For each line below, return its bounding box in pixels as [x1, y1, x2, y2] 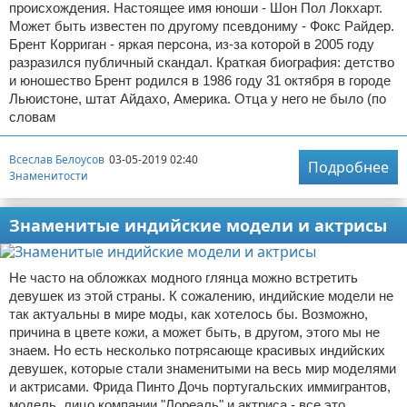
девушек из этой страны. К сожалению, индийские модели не [9, 288, 393, 304]
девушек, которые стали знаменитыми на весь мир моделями [9, 361, 396, 377]
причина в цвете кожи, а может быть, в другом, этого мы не [9, 324, 380, 341]
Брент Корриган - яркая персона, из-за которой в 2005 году [9, 36, 374, 53]
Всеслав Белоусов [9, 151, 104, 167]
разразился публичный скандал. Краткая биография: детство [9, 55, 394, 71]
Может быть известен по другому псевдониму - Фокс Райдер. [9, 18, 394, 35]
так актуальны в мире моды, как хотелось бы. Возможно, [9, 306, 368, 323]
